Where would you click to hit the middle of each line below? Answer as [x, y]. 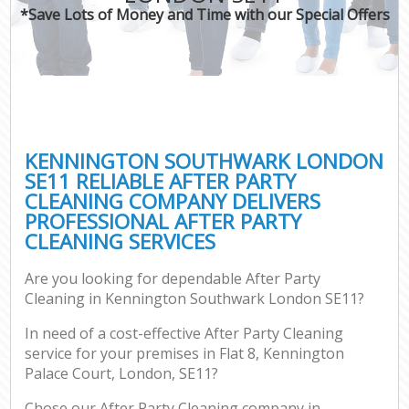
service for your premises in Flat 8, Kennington [185, 354]
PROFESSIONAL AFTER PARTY [163, 221]
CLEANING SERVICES [121, 241]
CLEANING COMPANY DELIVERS [173, 201]
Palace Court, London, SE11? [122, 374]
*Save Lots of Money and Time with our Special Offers [204, 14]
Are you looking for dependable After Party [173, 279]
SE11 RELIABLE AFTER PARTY [161, 181]
